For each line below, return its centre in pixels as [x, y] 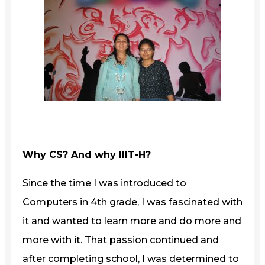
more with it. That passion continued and [121, 240]
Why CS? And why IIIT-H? [87, 154]
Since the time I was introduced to [104, 183]
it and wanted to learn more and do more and [132, 221]
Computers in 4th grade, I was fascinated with [132, 202]
